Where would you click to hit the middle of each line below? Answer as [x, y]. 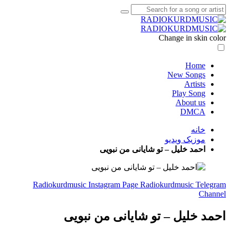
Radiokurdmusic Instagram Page [87, 185]
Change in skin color [192, 38]
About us [190, 102]
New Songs [186, 75]
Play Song [189, 93]
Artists [195, 84]
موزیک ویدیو [185, 139]
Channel [212, 194]
